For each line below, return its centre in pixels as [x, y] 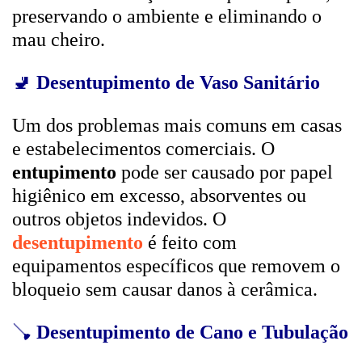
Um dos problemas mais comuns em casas [177, 125]
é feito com [190, 242]
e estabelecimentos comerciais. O [143, 149]
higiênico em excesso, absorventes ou [159, 196]
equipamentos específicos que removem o [176, 266]
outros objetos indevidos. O [119, 219]
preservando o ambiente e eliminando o [167, 16]
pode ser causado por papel [225, 172]
